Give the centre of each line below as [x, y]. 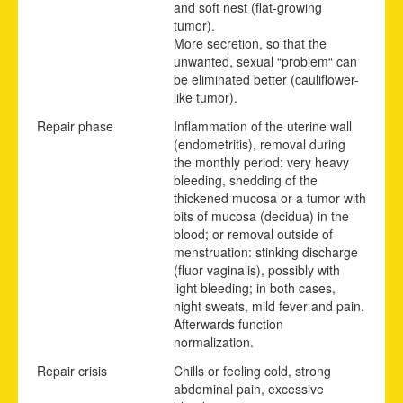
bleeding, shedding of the [246, 179]
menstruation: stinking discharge [266, 251]
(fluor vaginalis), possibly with [257, 269]
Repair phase [75, 125]
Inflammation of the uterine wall [263, 125]
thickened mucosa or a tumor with [270, 197]
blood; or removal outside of [253, 233]
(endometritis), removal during [260, 143]
